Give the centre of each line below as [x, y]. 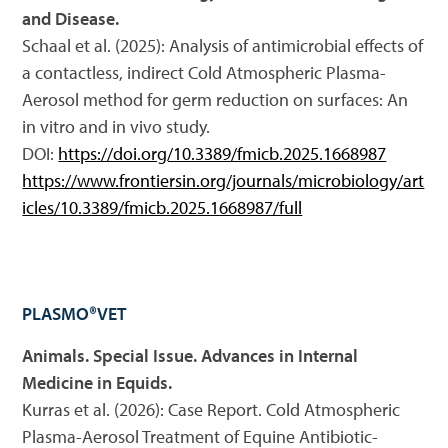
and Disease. [71, 18]
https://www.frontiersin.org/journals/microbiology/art [223, 180]
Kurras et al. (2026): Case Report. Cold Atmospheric [211, 409]
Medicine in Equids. [97, 382]
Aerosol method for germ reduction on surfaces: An [215, 99]
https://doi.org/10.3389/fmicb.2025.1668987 [222, 153]
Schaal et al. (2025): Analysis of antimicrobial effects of [223, 45]
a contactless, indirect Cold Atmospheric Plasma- [204, 72]
